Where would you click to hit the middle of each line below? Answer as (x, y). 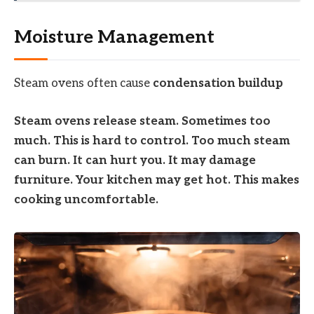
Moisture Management (114, 37)
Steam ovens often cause (83, 84)
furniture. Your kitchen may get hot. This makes (157, 180)
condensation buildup (218, 84)
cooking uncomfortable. (86, 200)
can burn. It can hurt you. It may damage (135, 161)
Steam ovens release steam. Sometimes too (142, 122)
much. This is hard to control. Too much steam (152, 141)
